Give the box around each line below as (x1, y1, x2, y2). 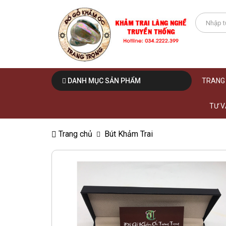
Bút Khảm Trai (104, 129, 153, 139)
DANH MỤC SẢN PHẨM (66, 77, 141, 85)
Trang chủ (56, 129, 92, 139)
